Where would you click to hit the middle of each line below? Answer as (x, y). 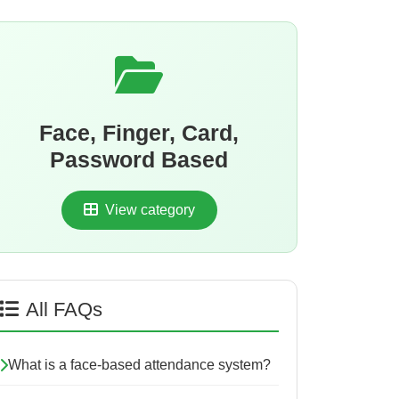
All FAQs (64, 309)
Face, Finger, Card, (139, 133)
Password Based (139, 159)
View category (148, 210)
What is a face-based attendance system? (139, 365)
